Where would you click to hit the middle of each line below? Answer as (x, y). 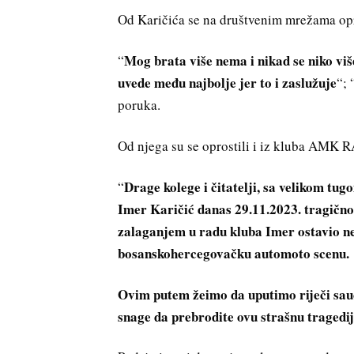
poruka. (139, 105)
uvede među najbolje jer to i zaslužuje (228, 83)
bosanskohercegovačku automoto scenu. (234, 253)
